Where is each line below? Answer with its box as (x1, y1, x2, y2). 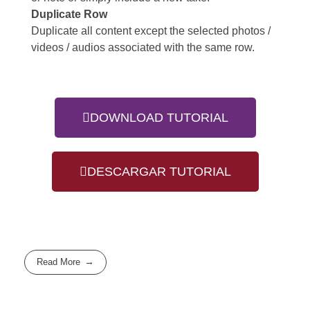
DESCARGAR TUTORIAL (86, 164, 231, 179)
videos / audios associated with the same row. (31, 41, 255, 53)
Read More (37, 257, 81, 268)
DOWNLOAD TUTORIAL (89, 110, 228, 125)
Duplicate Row (31, 8, 107, 20)
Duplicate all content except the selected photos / (31, 24, 271, 37)
